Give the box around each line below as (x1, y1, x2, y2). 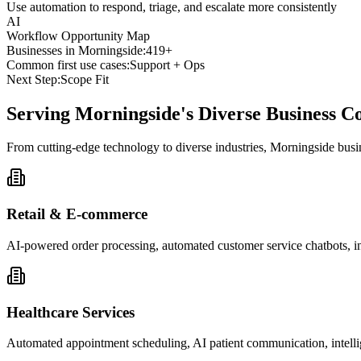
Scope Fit (60, 72, 109, 86)
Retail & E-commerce (6, 205, 147, 223)
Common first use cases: (6, 57, 130, 72)
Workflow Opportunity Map (6, 28, 150, 43)
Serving (6, 102, 75, 124)
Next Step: (6, 72, 60, 86)
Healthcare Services (6, 303, 135, 321)
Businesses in (6, 43, 78, 57)
